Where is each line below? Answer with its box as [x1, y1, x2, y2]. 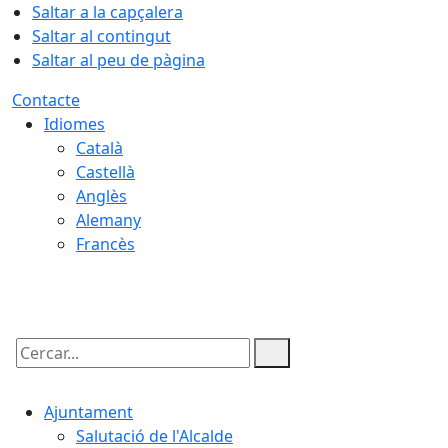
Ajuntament [44, 401, 133, 423]
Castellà [76, 161, 135, 183]
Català [76, 137, 123, 159]
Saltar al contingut [32, 25, 171, 47]
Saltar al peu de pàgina [32, 49, 205, 71]
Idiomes [44, 113, 105, 135]
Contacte [12, 89, 80, 111]
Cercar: [11, 359, 65, 381]
